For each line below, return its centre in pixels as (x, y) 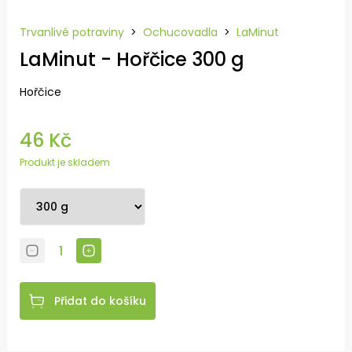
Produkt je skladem (65, 162)
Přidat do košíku (100, 301)
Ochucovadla (180, 32)
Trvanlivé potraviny (72, 32)
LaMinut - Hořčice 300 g (132, 59)
